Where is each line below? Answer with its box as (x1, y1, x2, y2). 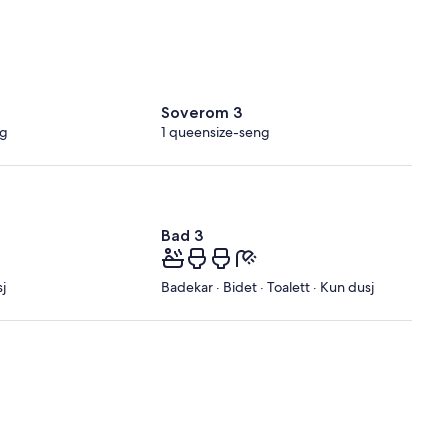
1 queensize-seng (161, 123, 271, 142)
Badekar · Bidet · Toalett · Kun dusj (161, 278, 375, 297)
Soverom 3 (161, 103, 243, 123)
